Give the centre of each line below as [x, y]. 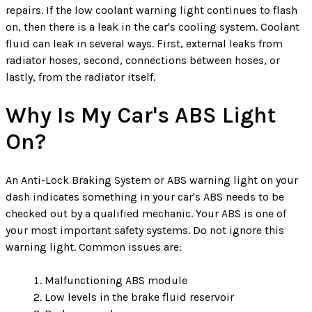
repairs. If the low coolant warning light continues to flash [151, 10]
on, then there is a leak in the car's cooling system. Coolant [153, 26]
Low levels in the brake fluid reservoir [139, 297]
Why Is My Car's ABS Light [141, 115]
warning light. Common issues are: [94, 247]
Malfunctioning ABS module [116, 280]
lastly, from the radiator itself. [80, 77]
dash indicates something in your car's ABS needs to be [145, 196]
